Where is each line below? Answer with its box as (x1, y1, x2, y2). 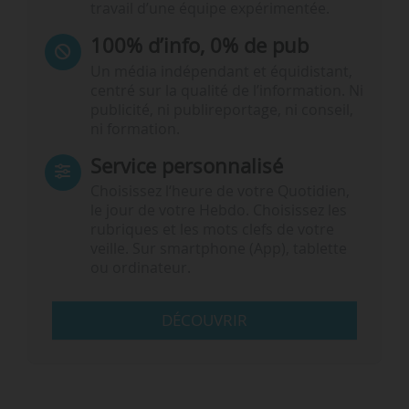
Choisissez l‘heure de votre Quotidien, (89, 182, 350, 202)
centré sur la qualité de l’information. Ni (89, 80, 363, 100)
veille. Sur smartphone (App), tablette (89, 239, 347, 259)
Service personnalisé (89, 151, 283, 180)
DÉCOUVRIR (162, 309, 247, 331)
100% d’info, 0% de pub (89, 31, 309, 60)
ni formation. (89, 119, 180, 139)
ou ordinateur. (89, 258, 191, 278)
